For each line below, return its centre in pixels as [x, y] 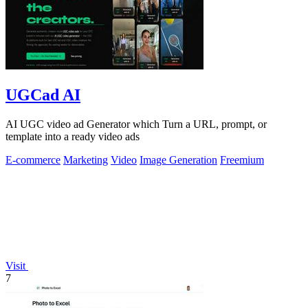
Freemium [242, 159]
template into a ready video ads [73, 136]
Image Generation [178, 159]
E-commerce [33, 159]
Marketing [86, 159]
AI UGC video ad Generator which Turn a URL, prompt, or [136, 124]
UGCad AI [43, 95]
